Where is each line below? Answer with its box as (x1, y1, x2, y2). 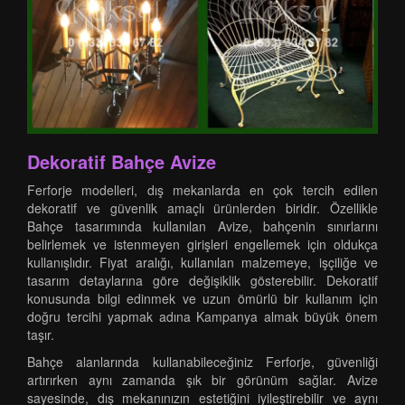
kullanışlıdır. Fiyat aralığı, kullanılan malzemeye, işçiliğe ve (27, 253, 378, 271)
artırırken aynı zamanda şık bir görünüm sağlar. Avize (27, 371, 378, 389)
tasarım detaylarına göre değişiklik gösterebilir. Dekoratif (27, 271, 378, 289)
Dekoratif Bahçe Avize (27, 148, 216, 174)
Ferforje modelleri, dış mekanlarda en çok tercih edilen (27, 181, 378, 199)
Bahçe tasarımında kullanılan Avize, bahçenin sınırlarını (27, 217, 378, 235)
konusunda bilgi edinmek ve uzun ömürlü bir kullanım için (27, 289, 378, 307)
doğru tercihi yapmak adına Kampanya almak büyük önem (27, 307, 378, 325)
